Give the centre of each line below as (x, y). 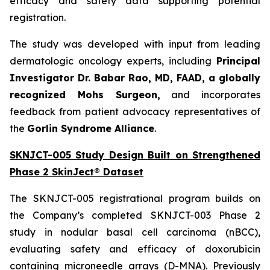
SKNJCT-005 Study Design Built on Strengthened (135, 155)
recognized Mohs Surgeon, (85, 95)
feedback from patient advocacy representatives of (135, 111)
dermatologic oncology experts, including (113, 61)
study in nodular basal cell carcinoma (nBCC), (135, 232)
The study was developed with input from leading (135, 44)
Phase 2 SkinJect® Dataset (77, 172)
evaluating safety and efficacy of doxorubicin (135, 249)
